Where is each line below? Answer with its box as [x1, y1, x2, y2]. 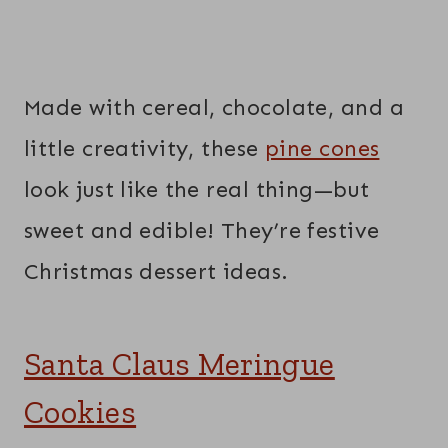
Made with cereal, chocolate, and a [24, 93, 404, 121]
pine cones [265, 134, 380, 162]
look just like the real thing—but [24, 175, 370, 203]
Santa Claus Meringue [24, 344, 335, 383]
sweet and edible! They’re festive [24, 216, 380, 244]
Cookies [24, 392, 137, 431]
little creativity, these [24, 134, 266, 162]
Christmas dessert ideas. [24, 257, 289, 285]
